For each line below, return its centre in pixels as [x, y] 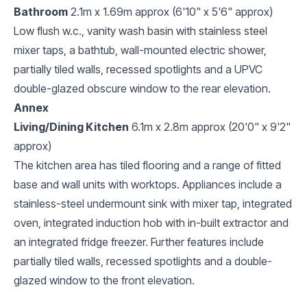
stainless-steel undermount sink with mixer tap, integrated [153, 203]
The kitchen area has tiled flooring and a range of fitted [147, 165]
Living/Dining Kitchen [71, 126]
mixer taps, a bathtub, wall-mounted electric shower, [140, 50]
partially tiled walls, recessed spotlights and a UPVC [138, 69]
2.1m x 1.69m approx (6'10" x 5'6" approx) [172, 11]
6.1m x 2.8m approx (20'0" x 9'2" [211, 126]
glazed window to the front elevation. [104, 280]
